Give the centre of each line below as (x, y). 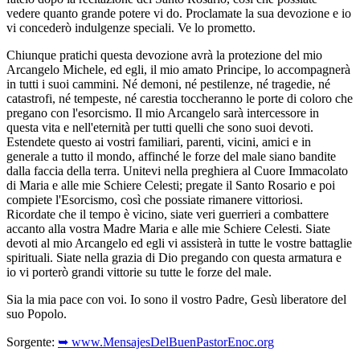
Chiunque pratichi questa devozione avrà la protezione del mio (164, 55)
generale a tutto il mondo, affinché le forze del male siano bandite (171, 156)
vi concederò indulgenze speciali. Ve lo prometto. (131, 27)
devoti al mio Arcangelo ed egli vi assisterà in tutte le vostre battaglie (179, 243)
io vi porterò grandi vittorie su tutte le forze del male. (139, 272)
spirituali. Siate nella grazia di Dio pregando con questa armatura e (174, 257)
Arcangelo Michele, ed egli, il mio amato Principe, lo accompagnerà (178, 69)
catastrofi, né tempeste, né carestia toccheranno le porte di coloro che (180, 98)
